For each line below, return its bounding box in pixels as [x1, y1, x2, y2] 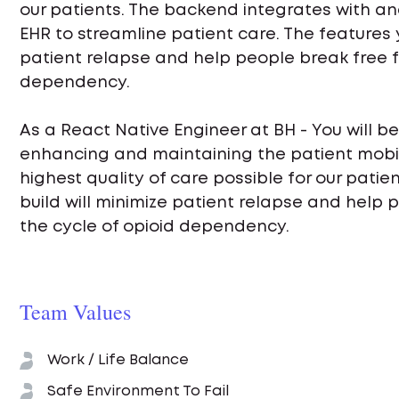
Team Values [20, 297, 131, 326]
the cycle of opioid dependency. [20, 219, 289, 234]
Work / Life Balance [47, 353, 189, 367]
